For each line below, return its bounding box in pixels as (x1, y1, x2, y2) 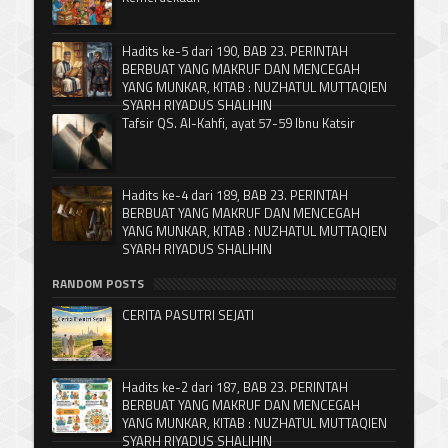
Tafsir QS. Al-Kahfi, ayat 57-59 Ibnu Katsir (122, 112, 355, 133)
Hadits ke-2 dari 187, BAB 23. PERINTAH (122, 376, 348, 397)
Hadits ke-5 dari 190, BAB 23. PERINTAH (122, 40, 348, 61)
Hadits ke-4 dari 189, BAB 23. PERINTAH (122, 184, 348, 205)
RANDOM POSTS (52, 273, 144, 293)
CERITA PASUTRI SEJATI (122, 304, 254, 325)
